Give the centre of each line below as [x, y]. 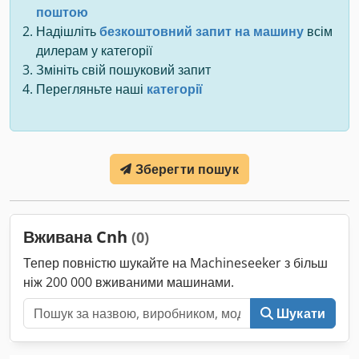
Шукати [301, 313]
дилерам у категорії [94, 50]
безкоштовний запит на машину [202, 31]
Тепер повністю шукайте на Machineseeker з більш [175, 262]
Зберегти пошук [187, 169]
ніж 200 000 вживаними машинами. [129, 282]
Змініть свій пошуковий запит [123, 69]
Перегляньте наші [91, 89]
